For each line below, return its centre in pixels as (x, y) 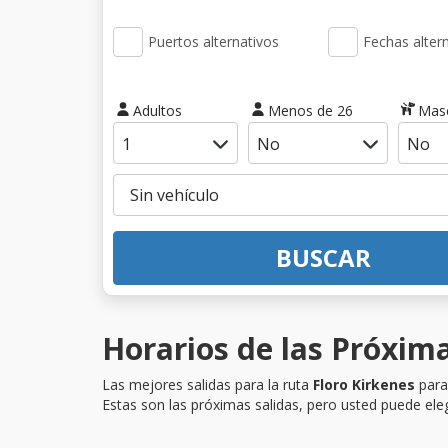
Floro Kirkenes (364, 384)
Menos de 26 (310, 110)
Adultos (157, 110)
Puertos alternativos (213, 41)
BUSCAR (323, 257)
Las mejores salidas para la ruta (207, 384)
